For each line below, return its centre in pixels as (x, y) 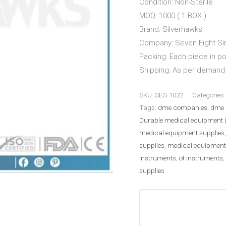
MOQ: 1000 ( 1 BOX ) (173, 16)
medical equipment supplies (182, 133)
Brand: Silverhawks (171, 30)
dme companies (183, 108)
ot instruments (201, 158)
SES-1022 (169, 95)
